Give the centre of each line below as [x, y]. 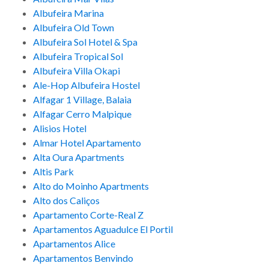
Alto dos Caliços [66, 201]
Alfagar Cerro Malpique [82, 114]
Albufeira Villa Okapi [77, 71]
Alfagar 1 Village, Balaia [82, 100]
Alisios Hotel [60, 128]
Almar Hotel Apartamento [87, 143]
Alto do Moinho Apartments [91, 186]
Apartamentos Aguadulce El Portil [103, 229]
